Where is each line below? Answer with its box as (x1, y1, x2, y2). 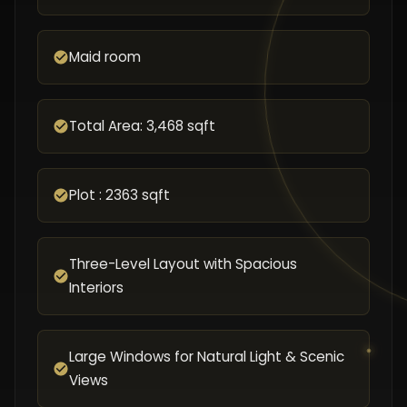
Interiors (69, 278, 124, 297)
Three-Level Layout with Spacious (69, 254, 297, 273)
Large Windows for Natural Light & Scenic (69, 347, 344, 366)
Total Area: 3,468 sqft (69, 116, 215, 135)
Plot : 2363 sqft (69, 185, 170, 204)
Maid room (69, 47, 141, 66)
